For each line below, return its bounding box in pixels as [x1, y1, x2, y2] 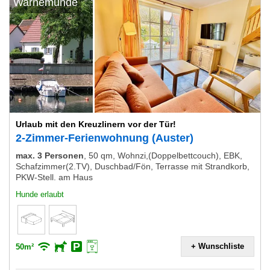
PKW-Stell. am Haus [16, 172, 93, 182]
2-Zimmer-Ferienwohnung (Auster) [16, 132, 193, 144]
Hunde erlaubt [16, 190, 64, 199]
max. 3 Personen [16, 151, 84, 160]
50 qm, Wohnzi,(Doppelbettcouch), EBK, [89, 151, 242, 160]
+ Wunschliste [191, 242, 244, 251]
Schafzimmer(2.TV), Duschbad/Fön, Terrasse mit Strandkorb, [16, 162, 250, 171]
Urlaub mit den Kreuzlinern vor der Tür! [16, 119, 176, 129]
